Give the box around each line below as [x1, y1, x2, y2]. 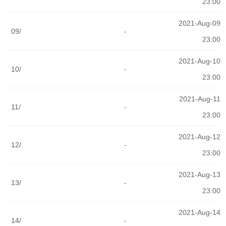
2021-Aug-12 [178, 133, 220, 141]
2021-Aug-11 [179, 95, 220, 103]
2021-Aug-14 [178, 208, 220, 216]
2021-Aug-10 [178, 57, 220, 65]
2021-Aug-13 [178, 171, 220, 179]
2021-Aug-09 [178, 19, 220, 27]
